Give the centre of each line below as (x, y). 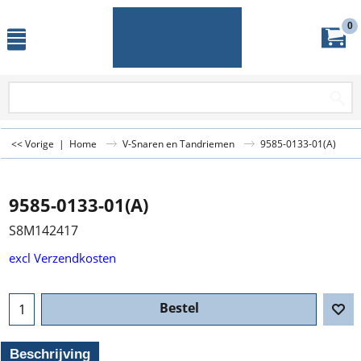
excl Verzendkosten (62, 257)
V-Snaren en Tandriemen (178, 143)
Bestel (179, 308)
